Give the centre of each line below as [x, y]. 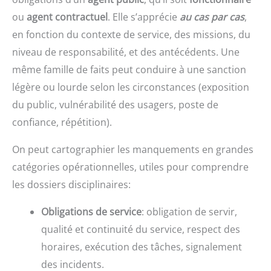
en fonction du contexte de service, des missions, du [131, 35]
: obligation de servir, [189, 212]
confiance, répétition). [62, 122]
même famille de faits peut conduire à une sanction [129, 70]
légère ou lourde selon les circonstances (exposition [131, 87]
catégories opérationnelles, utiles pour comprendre [130, 167]
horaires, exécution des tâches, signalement [142, 247]
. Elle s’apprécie [144, 17]
